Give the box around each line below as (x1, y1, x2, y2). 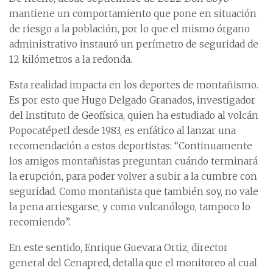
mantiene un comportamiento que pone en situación (9, 8, 257, 20)
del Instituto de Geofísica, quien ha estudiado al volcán (9, 110, 258, 122)
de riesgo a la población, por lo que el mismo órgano (9, 23, 250, 35)
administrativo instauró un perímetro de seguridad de (9, 38, 258, 51)
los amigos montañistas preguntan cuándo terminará (9, 155, 258, 168)
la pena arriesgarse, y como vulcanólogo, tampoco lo (9, 201, 250, 213)
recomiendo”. (9, 216, 71, 229)
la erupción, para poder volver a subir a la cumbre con (9, 171, 257, 183)
